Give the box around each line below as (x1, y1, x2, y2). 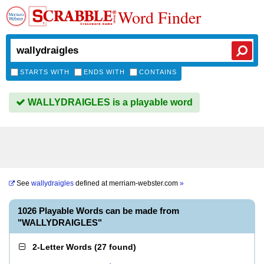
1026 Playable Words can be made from (18, 206, 179, 216)
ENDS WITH (84, 68, 125, 75)
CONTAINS (139, 68, 177, 75)
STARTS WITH (20, 68, 70, 75)
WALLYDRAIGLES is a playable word (25, 97, 193, 107)
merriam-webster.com (109, 179, 180, 187)
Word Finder (118, 6, 201, 28)
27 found (97, 242, 133, 252)
